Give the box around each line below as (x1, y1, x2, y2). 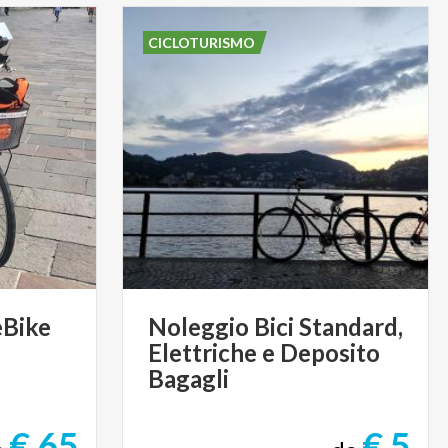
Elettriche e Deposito (147, 338, 380, 368)
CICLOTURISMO (147, 34, 255, 52)
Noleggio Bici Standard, (147, 312, 403, 342)
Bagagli (147, 364, 229, 394)
